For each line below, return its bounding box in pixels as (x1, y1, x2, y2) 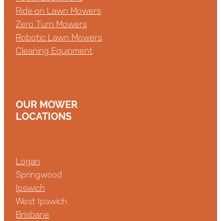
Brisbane (16, 209, 49, 220)
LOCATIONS (16, 109, 72, 123)
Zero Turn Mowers (16, 18, 87, 29)
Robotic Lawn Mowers (16, 32, 102, 42)
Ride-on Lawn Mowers (16, 5, 101, 16)
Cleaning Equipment (16, 45, 93, 56)
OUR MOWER (16, 97, 77, 111)
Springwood (16, 169, 62, 180)
